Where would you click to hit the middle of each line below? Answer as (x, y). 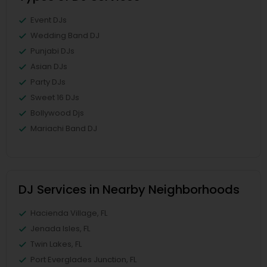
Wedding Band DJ (65, 36)
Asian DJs (49, 67)
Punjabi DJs (52, 51)
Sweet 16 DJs (55, 98)
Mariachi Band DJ (64, 129)
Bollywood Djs (57, 113)
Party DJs (48, 82)
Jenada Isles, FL (60, 229)
